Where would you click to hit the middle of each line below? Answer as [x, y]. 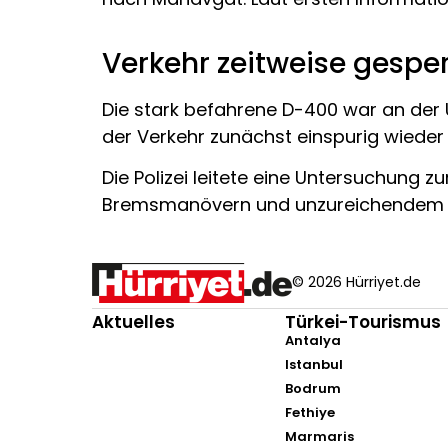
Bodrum [313, 388]
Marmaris [320, 436]
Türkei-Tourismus [363, 321]
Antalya [313, 340]
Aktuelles [133, 321]
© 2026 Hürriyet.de [356, 282]
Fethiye [310, 412]
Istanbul [314, 364]
